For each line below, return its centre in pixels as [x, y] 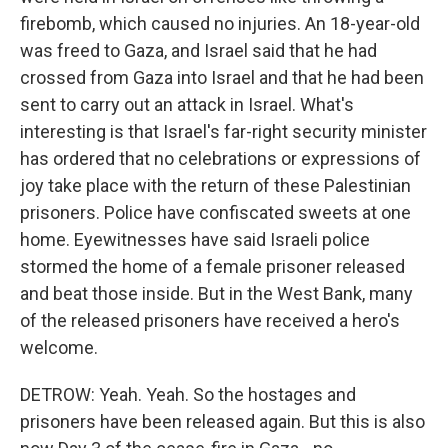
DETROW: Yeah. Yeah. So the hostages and [188, 394]
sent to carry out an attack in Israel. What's [187, 104]
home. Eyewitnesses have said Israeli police [195, 239]
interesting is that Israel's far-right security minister [223, 131]
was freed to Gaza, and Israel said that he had [198, 50]
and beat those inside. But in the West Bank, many [216, 293]
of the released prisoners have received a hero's [210, 320]
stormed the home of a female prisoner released [212, 266]
